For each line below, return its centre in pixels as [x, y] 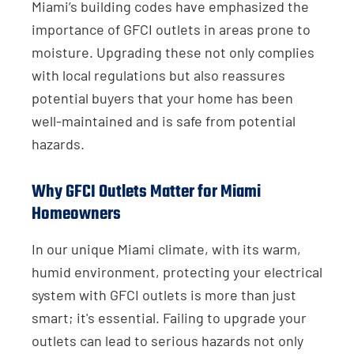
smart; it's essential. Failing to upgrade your [169, 317]
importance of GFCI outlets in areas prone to [171, 29]
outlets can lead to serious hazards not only [168, 340]
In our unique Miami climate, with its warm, [166, 249]
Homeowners [76, 214]
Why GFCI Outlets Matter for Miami [146, 192]
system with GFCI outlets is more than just [164, 294]
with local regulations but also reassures [158, 75]
